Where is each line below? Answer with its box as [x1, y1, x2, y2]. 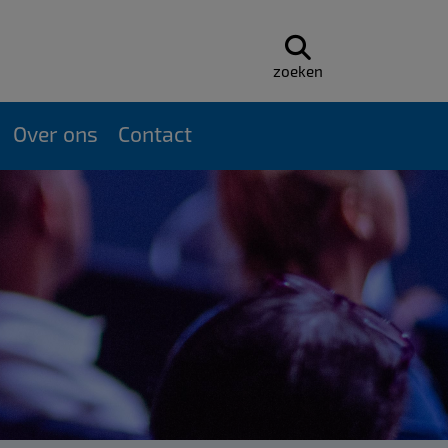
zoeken [273, 62, 324, 80]
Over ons [12, 121, 98, 146]
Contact [117, 121, 192, 146]
